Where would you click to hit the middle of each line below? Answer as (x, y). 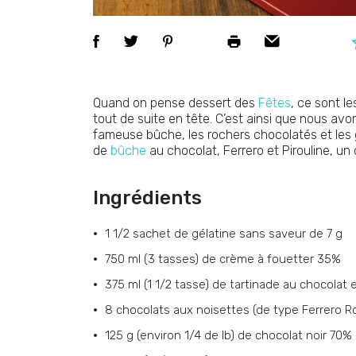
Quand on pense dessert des (176, 103)
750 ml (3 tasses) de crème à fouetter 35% (223, 259)
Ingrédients (147, 198)
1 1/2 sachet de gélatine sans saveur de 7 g (224, 234)
